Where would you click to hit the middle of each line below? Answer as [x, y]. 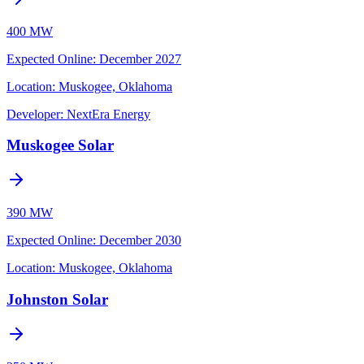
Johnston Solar [57, 299]
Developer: [35, 114]
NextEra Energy [108, 114]
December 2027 [140, 58]
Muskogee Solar [60, 145]
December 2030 [140, 240]
